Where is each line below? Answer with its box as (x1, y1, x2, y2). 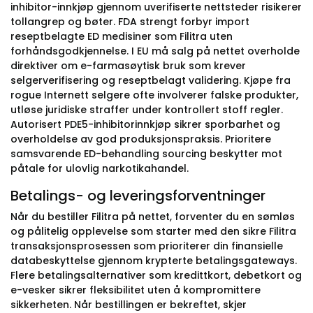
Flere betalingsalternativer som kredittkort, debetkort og (10, 268, 302, 282)
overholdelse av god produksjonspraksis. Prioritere (10, 132, 271, 146)
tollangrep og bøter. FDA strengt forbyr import (10, 15, 249, 29)
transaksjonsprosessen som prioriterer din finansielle (10, 239, 283, 253)
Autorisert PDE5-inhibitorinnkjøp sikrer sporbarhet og (10, 117, 280, 131)
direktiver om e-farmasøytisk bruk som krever (10, 59, 246, 73)
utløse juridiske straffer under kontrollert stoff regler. (10, 103, 283, 117)
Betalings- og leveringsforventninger (10, 186, 265, 205)
